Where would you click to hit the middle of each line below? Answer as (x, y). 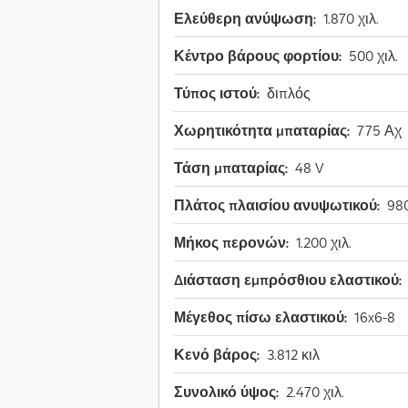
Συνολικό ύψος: (226, 392)
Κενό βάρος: (217, 355)
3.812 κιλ (293, 355)
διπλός (289, 93)
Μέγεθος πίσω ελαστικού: (260, 317)
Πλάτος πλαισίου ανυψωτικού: (277, 205)
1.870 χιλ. (351, 19)
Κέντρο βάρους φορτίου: (258, 56)
